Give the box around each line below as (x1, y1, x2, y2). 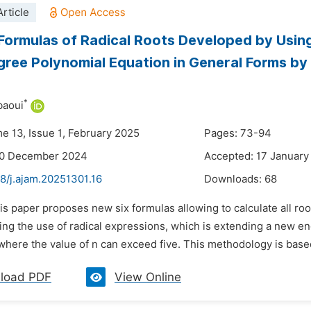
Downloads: (204, 173, 264, 185)
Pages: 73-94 (204, 127, 271, 140)
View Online (115, 270, 181, 284)
